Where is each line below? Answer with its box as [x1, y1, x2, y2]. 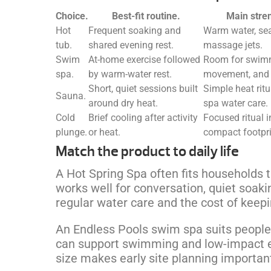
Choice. [56, 10, 88, 22]
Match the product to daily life [56, 142, 239, 160]
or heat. [88, 126, 120, 138]
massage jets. [203, 39, 263, 51]
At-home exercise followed [88, 53, 200, 65]
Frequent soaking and [88, 24, 181, 36]
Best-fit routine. [111, 10, 180, 22]
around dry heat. [88, 97, 158, 109]
